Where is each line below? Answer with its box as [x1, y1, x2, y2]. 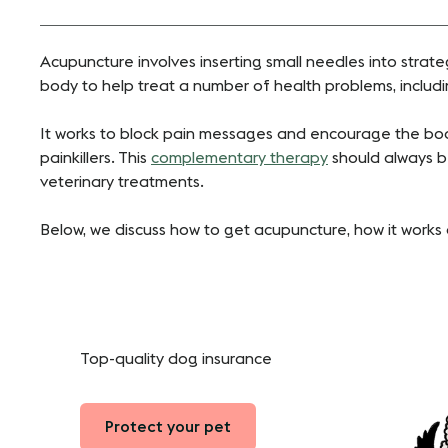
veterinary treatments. [40, 173, 204, 190]
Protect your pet [105, 418, 231, 435]
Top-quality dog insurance [80, 350, 272, 367]
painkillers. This [40, 149, 151, 166]
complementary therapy [151, 149, 328, 166]
